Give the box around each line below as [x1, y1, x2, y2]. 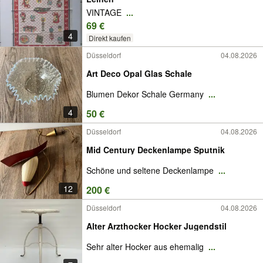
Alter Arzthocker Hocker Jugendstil [86, 220, 227, 232]
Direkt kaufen [88, 32, 131, 43]
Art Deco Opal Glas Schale [165, 67, 192, 79]
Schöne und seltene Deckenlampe [86, 164, 216, 176]
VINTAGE [86, 6, 124, 18]
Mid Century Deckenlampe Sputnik [86, 143, 225, 156]
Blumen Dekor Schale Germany [86, 87, 206, 100]
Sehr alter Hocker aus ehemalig [86, 240, 206, 252]
